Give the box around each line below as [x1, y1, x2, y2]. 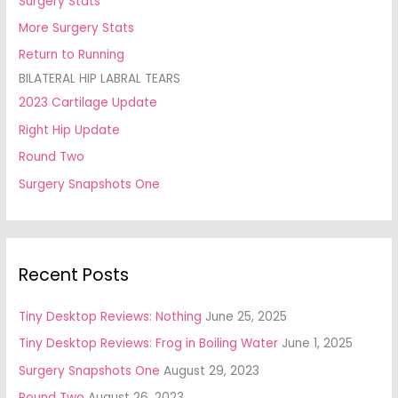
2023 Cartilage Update [19, 94, 158, 112]
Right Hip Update [19, 121, 121, 139]
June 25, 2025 [205, 307, 288, 325]
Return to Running [19, 46, 125, 64]
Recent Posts [19, 262, 130, 287]
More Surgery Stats [19, 19, 135, 36]
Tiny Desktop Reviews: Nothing [19, 307, 203, 325]
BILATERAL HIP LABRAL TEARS [19, 70, 181, 88]
